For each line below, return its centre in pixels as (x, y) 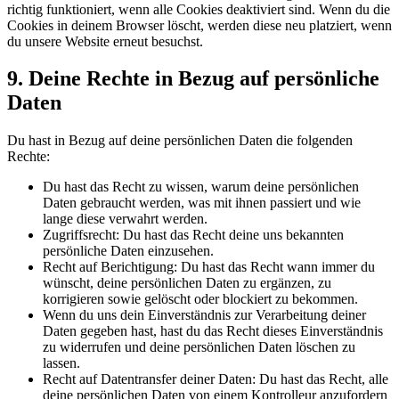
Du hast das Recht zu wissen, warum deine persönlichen (201, 187)
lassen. (61, 363)
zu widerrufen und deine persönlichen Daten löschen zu (199, 347)
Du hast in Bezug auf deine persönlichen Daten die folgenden (180, 141)
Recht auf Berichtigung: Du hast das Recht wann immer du (209, 267)
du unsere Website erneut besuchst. (105, 41)
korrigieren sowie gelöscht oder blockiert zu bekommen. (200, 299)
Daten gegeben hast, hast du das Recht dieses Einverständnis (213, 331)
